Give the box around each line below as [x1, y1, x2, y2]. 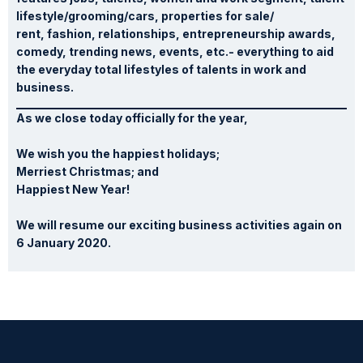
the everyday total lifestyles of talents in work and [16, 62, 306, 76]
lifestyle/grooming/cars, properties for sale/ [16, 8, 274, 23]
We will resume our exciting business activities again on [16, 217, 342, 232]
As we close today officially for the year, [16, 110, 248, 125]
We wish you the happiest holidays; [16, 146, 220, 160]
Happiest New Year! [16, 181, 130, 196]
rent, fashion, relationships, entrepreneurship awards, [16, 26, 335, 41]
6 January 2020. [16, 235, 111, 250]
